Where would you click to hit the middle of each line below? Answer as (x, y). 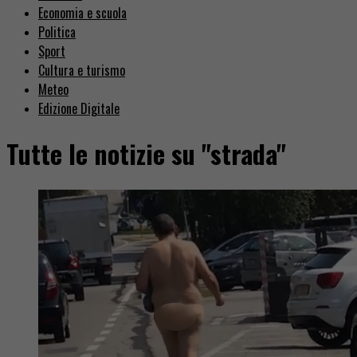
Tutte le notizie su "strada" (146, 154)
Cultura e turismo (82, 70)
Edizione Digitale (79, 108)
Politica (57, 31)
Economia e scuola (82, 12)
